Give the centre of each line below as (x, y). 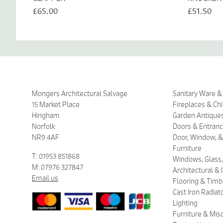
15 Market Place (56, 104)
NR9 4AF (46, 137)
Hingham (46, 115)
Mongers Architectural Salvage (80, 93)
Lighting (185, 203)
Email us (45, 178)
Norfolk (44, 126)
